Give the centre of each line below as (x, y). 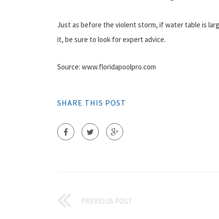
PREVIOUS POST (107, 201)
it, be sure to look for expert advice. (111, 39)
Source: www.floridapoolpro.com (107, 66)
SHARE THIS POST (92, 102)
